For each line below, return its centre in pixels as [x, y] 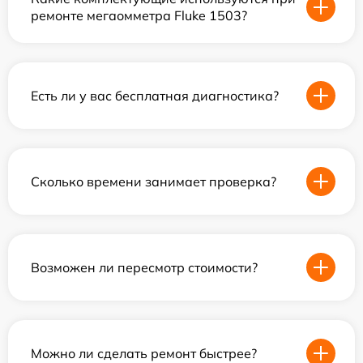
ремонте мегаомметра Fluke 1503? [139, 15]
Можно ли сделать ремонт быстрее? [144, 353]
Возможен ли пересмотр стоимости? [144, 267]
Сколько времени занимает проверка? [154, 181]
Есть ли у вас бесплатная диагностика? [155, 95]
